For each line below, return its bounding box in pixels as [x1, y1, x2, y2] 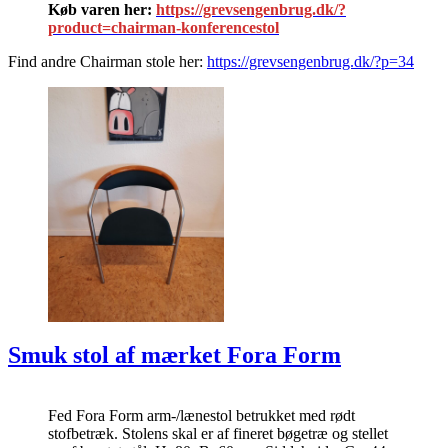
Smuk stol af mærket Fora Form [8, 341, 341, 368]
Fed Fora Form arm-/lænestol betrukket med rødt [48, 406, 355, 424]
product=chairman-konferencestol [48, 19, 279, 37]
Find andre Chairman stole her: [8, 53, 207, 71]
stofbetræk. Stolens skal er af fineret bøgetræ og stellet [48, 424, 388, 442]
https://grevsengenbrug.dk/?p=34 [207, 53, 414, 71]
